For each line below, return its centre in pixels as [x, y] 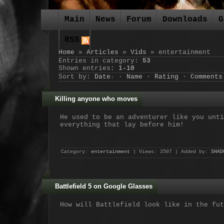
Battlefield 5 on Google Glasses [104, 186]
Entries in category [96, 61]
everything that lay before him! [122, 125]
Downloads [185, 19]
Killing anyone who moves [96, 99]
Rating [166, 77]
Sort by [72, 77]
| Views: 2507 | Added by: [170, 152]
